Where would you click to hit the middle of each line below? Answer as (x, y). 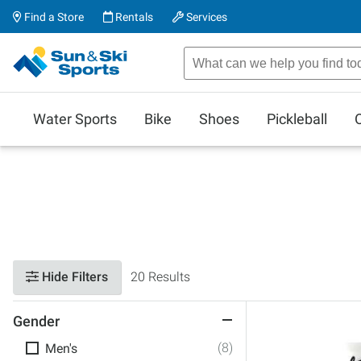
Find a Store (53, 17)
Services (205, 17)
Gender (36, 321)
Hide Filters (73, 277)
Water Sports (75, 119)
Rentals (133, 17)
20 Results (160, 277)
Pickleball (297, 119)
